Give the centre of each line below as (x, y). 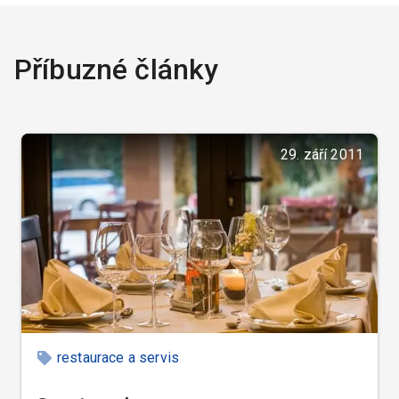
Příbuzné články (117, 69)
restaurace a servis (118, 357)
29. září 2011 (322, 154)
